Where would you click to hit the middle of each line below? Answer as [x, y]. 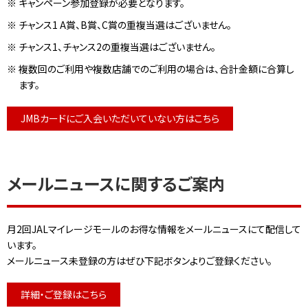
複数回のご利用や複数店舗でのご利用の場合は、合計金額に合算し [156, 69]
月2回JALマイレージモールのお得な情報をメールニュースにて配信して [154, 229]
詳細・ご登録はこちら [64, 295]
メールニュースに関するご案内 [116, 184]
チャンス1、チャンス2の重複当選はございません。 [117, 47]
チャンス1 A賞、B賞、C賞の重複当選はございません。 [125, 25]
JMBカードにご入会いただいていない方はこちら [120, 119]
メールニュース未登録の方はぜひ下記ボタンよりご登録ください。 [140, 261]
